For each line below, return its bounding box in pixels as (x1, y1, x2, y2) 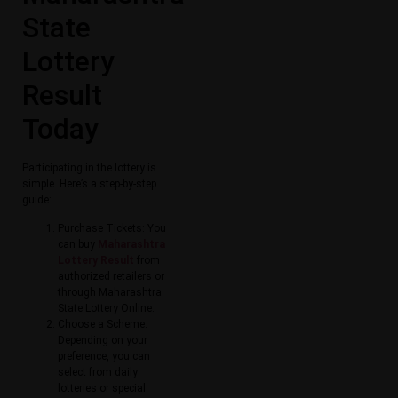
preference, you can (58, 350, 150, 363)
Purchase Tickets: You (58, 222, 166, 235)
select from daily (58, 366, 138, 379)
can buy (58, 238, 98, 251)
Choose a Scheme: (58, 318, 147, 331)
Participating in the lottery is (22, 161, 156, 174)
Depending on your (58, 334, 147, 347)
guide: (22, 193, 52, 206)
